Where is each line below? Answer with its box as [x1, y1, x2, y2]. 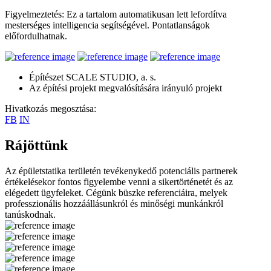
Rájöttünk [5, 137, 68, 153]
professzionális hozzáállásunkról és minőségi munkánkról [5, 198, 223, 209]
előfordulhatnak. [5, 30, 67, 41]
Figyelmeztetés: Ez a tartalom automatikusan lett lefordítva [5, 8, 227, 19]
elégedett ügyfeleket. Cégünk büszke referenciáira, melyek [5, 187, 227, 198]
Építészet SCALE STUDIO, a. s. [29, 71, 156, 82]
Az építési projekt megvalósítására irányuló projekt [29, 82, 222, 93]
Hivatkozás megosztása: [5, 103, 96, 114]
